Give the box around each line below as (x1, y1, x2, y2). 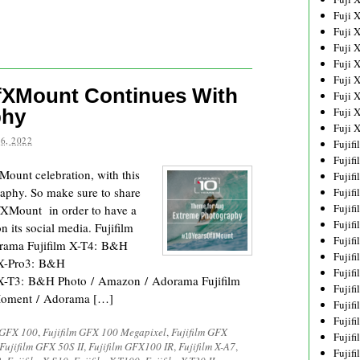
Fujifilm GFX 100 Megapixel (43, 325, 166, 339)
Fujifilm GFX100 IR (88, 339, 174, 354)
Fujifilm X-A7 (178, 339, 235, 354)
